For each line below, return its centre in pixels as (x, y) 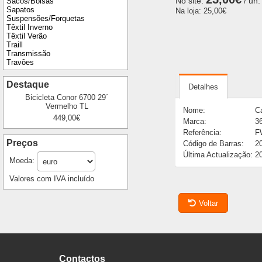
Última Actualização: (218, 155)
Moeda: (23, 161)
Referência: (202, 133)
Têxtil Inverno (30, 27)
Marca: (194, 122)
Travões (20, 63)
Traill (15, 45)
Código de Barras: (213, 144)
